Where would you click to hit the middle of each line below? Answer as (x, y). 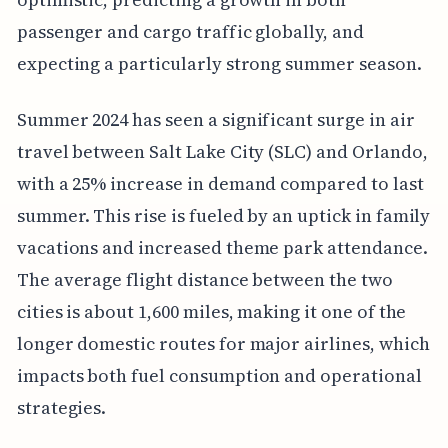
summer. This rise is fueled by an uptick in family (223, 216)
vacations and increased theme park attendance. (222, 248)
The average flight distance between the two (204, 280)
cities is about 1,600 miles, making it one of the (211, 312)
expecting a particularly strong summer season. (219, 64)
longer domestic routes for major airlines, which (223, 344)
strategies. (61, 408)
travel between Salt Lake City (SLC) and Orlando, (222, 152)
